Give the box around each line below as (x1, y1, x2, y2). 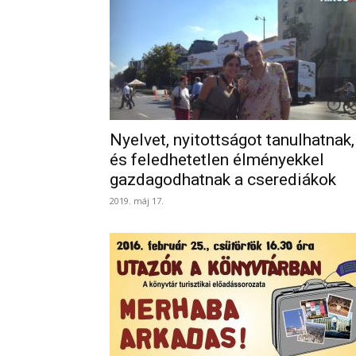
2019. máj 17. (110, 195, 164, 207)
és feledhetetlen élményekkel (110, 150, 324, 169)
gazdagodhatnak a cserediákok (110, 170, 336, 189)
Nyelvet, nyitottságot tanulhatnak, (110, 130, 354, 149)
